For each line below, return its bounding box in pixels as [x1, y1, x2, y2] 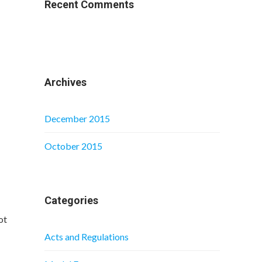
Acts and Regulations [44, 231, 129, 242]
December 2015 [44, 113, 110, 124]
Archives [44, 76, 87, 88]
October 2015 [44, 140, 102, 151]
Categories [44, 194, 98, 206]
